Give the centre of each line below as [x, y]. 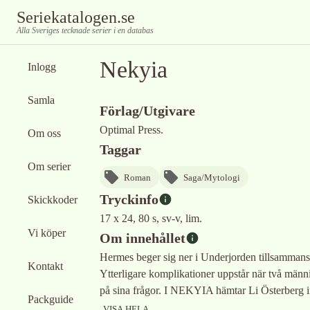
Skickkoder [53, 200]
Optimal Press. [131, 130]
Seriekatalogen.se [76, 17]
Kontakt [45, 266]
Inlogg [42, 67]
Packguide [51, 299]
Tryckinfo [129, 199]
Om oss [44, 133]
